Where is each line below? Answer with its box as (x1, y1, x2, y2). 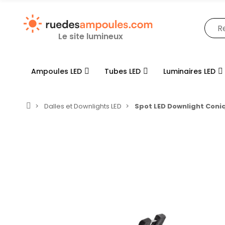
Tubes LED (104, 66, 141, 76)
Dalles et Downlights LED (44, 101, 122, 111)
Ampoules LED (31, 66, 82, 76)
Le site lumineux (58, 30, 124, 42)
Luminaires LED (163, 66, 215, 76)
